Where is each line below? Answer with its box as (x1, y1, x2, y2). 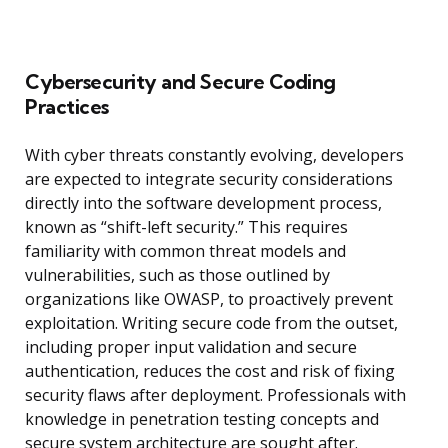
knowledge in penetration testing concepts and (25, 408, 379, 431)
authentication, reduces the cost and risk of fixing (25, 360, 395, 383)
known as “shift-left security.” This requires (25, 216, 348, 239)
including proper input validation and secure (25, 336, 357, 359)
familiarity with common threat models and (25, 240, 346, 263)
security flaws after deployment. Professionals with (25, 384, 406, 407)
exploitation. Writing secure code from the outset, (25, 312, 398, 335)
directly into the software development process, (25, 192, 382, 215)
